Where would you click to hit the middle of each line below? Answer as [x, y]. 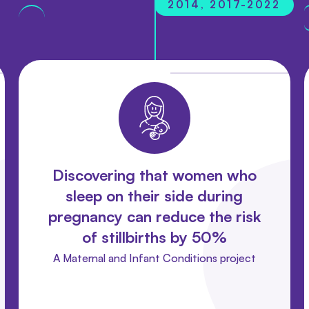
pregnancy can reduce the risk [154, 216]
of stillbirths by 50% [154, 237]
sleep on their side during [154, 195]
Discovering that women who [154, 175]
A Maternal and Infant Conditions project [154, 258]
